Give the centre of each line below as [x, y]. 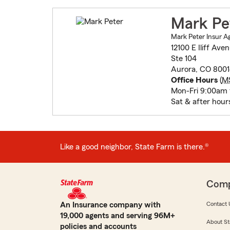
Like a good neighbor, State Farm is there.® [135, 147]
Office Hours [194, 80]
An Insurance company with [110, 205]
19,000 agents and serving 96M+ [118, 216]
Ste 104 [184, 59]
